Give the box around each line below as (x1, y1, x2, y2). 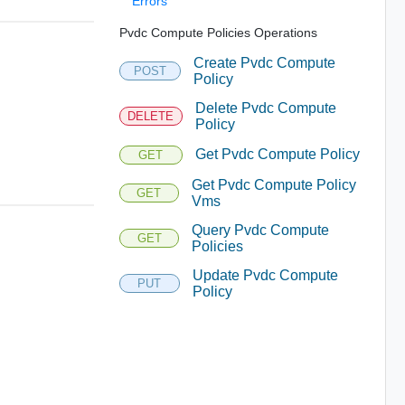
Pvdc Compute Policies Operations (118, 24, 317, 40)
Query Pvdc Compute (192, 221, 330, 238)
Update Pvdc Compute (193, 267, 339, 283)
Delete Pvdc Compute (194, 99, 336, 116)
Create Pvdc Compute (193, 54, 335, 71)
